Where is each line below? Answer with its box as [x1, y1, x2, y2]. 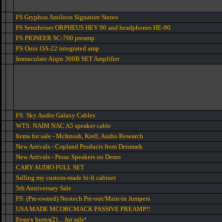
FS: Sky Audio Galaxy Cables [16, 111, 95, 119]
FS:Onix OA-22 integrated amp [16, 45, 99, 52]
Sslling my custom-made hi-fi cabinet [16, 174, 116, 181]
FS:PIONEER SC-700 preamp [16, 34, 95, 42]
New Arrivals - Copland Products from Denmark [16, 143, 143, 150]
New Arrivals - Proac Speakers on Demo [16, 153, 121, 161]
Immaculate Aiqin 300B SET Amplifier [16, 55, 119, 62]
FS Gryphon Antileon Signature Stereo [16, 13, 118, 21]
